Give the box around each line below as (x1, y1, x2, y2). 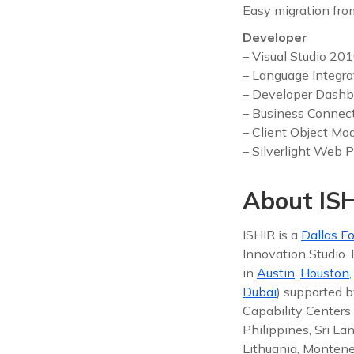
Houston (300, 264, 349, 281)
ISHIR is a (243, 226, 301, 243)
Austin (257, 264, 295, 281)
